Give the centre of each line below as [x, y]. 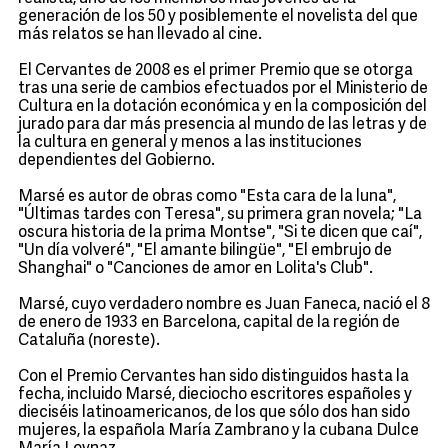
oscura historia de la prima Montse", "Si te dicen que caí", [220, 233]
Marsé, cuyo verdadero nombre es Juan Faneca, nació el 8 [224, 305]
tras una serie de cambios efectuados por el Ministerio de [223, 89]
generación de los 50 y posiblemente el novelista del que [218, 17]
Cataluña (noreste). [89, 341]
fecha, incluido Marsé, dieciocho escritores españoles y [215, 395]
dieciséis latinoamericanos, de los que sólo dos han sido [214, 413]
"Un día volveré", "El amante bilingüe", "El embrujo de [205, 251]
